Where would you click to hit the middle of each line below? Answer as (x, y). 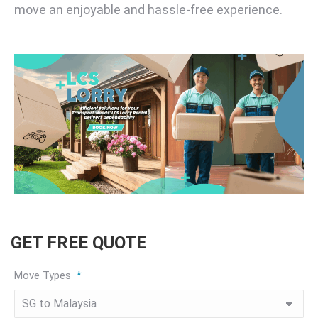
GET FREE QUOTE (78, 242)
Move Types (43, 275)
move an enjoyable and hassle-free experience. (148, 10)
